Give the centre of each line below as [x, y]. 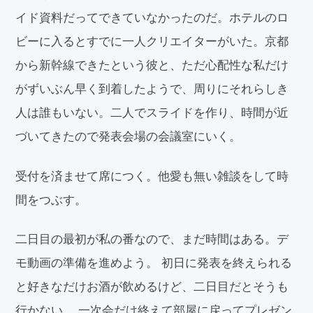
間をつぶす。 [51, 198]
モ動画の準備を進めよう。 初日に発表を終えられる [154, 262]
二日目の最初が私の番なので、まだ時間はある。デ [152, 238]
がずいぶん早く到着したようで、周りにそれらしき [152, 88]
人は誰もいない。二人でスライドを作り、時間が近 [152, 112]
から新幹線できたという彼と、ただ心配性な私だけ [152, 64]
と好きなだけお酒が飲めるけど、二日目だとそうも [152, 286]
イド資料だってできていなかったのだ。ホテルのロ [152, 17]
